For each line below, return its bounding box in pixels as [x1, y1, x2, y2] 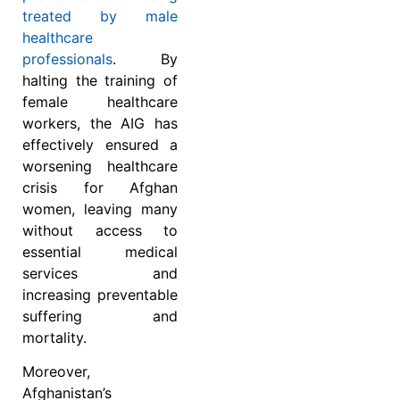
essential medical [22, 242, 178, 261]
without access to [22, 221, 178, 239]
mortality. [22, 328, 87, 346]
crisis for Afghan [22, 178, 178, 196]
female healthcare [22, 92, 178, 111]
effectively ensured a [22, 135, 178, 154]
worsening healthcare [22, 156, 178, 175]
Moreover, [22, 362, 90, 381]
